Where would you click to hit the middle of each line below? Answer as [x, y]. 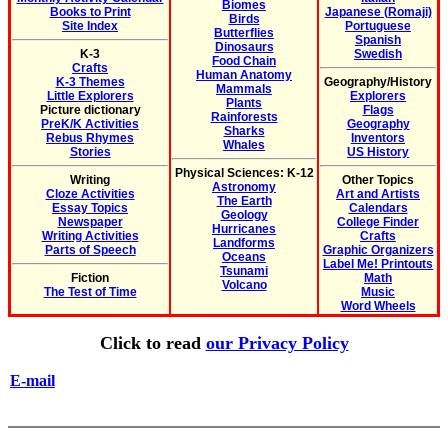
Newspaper [90, 222]
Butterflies [244, 33]
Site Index [90, 26]
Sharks [244, 131]
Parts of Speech [90, 250]
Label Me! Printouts [378, 264]
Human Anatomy [244, 75]
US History [378, 152]
